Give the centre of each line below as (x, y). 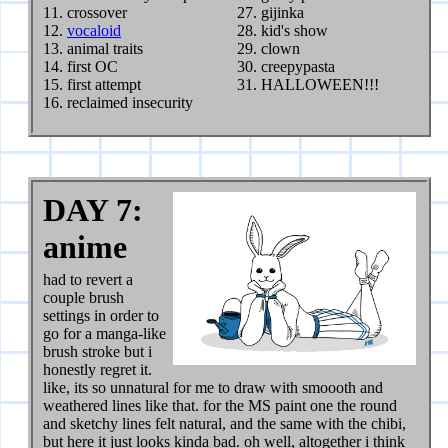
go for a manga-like (104, 334)
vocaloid (94, 31)
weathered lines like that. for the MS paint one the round (220, 406)
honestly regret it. (97, 370)
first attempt (104, 85)
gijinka (283, 13)
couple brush (83, 298)
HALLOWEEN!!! (320, 85)
